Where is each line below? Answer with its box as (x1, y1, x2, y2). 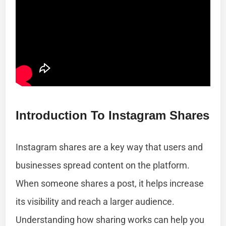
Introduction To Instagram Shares (16, 108, 210, 122)
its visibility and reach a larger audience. (16, 196, 175, 207)
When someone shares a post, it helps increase (16, 178, 204, 189)
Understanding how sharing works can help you (16, 214, 205, 225)
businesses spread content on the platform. (16, 159, 190, 171)
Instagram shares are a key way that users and (16, 141, 203, 152)
